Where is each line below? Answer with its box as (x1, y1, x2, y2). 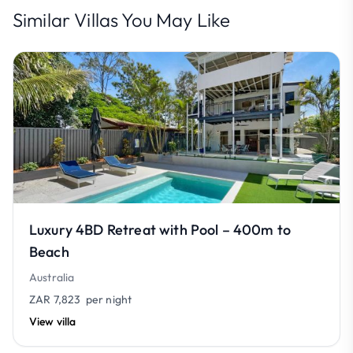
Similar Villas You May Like (13, 8, 231, 32)
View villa (29, 314, 76, 329)
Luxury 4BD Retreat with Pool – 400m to (29, 221, 292, 239)
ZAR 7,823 (29, 292, 81, 307)
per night (80, 292, 132, 307)
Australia (29, 270, 75, 284)
